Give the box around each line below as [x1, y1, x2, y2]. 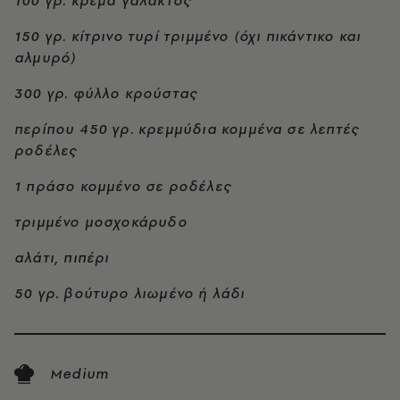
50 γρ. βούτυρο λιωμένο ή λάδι [14, 283, 246, 303]
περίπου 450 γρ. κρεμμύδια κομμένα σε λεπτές [14, 119, 360, 138]
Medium [50, 363, 110, 383]
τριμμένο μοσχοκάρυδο [14, 212, 187, 231]
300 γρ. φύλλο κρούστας [14, 83, 198, 103]
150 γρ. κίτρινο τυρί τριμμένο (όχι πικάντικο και [14, 26, 362, 46]
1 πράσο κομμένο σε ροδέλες [14, 176, 231, 196]
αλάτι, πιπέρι [14, 247, 110, 267]
